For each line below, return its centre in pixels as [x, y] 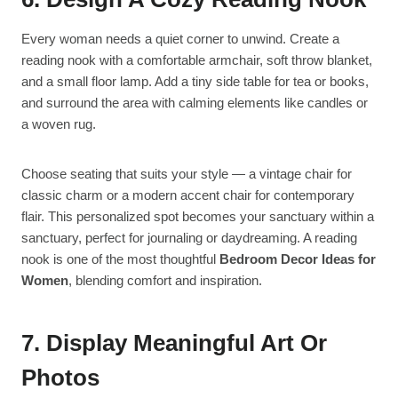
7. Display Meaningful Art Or [174, 343]
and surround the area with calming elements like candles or [195, 103]
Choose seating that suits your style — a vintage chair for [187, 174]
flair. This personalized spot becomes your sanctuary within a [198, 217]
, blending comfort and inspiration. [165, 281]
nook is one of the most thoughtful [120, 259]
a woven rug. [59, 124]
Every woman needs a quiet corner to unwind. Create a [180, 39]
